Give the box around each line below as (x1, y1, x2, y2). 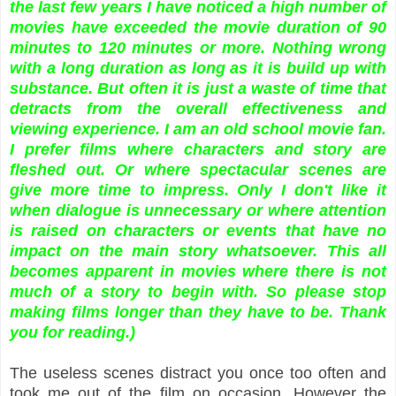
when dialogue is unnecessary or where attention (10, 201, 386, 219)
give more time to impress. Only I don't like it (10, 180, 386, 199)
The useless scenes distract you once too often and (10, 363, 386, 382)
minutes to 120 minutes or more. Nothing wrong (10, 38, 386, 57)
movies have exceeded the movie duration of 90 (10, 18, 386, 36)
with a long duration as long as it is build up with (10, 58, 386, 77)
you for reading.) (10, 323, 135, 341)
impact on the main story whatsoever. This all (10, 241, 386, 260)
